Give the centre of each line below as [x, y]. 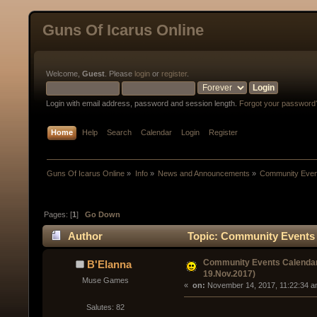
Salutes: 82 [105, 307]
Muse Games [105, 281]
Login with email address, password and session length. [143, 103]
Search [120, 132]
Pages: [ [58, 214]
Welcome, [64, 74]
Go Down [103, 214]
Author [86, 236]
